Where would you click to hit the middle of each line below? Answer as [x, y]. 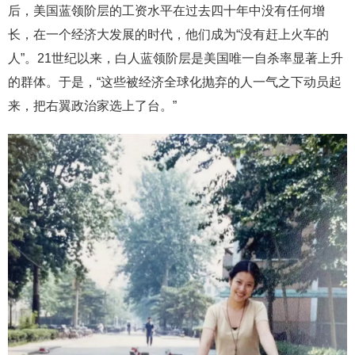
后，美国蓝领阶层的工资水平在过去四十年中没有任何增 [166, 10]
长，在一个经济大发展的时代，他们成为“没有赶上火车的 [168, 34]
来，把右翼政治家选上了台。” [92, 105]
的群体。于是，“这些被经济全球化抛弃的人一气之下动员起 [175, 82]
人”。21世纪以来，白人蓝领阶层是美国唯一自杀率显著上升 [176, 58]
